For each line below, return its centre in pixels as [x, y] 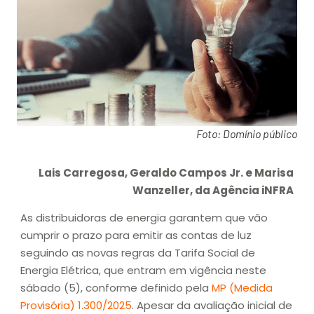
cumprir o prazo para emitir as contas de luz [136, 235]
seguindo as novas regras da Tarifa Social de [138, 253]
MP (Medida [242, 288]
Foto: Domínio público [247, 133]
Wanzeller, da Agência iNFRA [213, 190]
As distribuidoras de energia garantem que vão [144, 218]
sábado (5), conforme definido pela [116, 288]
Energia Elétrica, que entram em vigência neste [143, 271]
